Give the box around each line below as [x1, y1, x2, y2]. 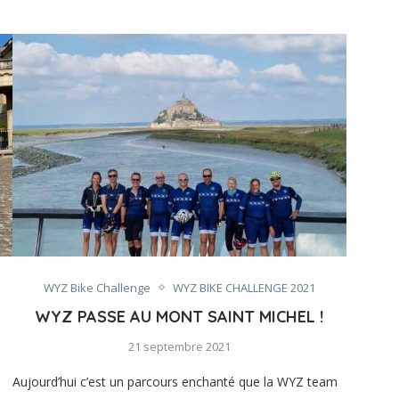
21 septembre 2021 [127, 338, 231, 354]
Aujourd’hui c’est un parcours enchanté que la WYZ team [12, 372, 338, 390]
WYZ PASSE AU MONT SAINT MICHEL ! [35, 305, 324, 327]
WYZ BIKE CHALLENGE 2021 [172, 279, 315, 296]
